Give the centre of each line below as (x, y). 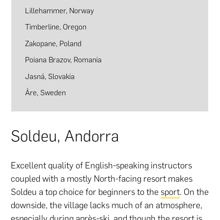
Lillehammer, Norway (59, 10)
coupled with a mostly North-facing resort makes (102, 179)
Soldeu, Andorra (65, 136)
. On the (194, 192)
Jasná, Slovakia (50, 76)
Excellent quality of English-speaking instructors (102, 165)
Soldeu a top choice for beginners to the (86, 192)
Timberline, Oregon (55, 27)
